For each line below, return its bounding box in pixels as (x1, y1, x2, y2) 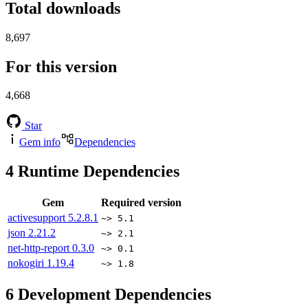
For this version (5, 57, 117, 76)
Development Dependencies (14, 285, 211, 304)
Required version (101, 197, 181, 209)
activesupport (8, 212, 68, 224)
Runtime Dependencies (14, 162, 179, 181)
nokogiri (8, 257, 47, 269)
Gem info (19, 136, 60, 148)
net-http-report (8, 242, 72, 254)
